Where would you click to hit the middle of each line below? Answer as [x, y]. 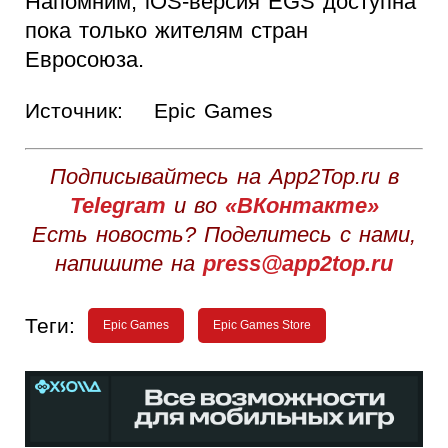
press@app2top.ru [298, 263]
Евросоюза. [84, 59]
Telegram [117, 205]
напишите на [129, 263]
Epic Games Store [261, 324]
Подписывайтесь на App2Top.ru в [224, 176]
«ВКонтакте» [301, 205]
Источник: [74, 110]
